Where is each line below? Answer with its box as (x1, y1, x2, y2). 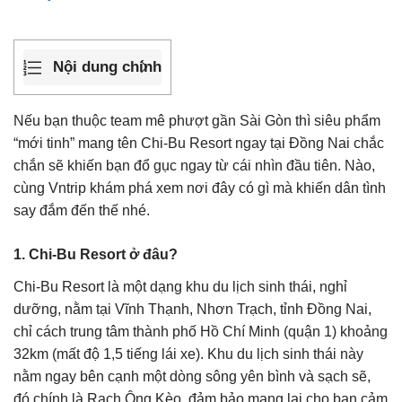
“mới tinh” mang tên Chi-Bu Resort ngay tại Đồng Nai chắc (13, 135, 384, 151)
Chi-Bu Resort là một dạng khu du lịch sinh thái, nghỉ (13, 278, 347, 294)
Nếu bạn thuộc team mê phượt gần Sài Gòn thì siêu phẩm (13, 112, 380, 128)
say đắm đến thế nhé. (13, 202, 150, 218)
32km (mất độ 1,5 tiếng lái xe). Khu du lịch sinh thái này (13, 345, 363, 362)
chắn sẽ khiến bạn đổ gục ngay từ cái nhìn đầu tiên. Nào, (13, 157, 375, 173)
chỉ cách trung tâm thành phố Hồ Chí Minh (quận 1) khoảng (13, 323, 388, 339)
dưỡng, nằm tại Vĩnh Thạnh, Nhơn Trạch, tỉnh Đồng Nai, (13, 301, 371, 317)
